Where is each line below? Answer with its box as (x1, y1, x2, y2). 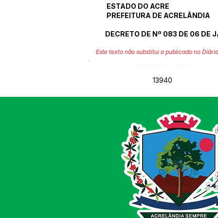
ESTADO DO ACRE (105, 2, 169, 10)
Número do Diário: (134, 61, 192, 70)
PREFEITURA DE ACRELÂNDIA (105, 11, 210, 19)
